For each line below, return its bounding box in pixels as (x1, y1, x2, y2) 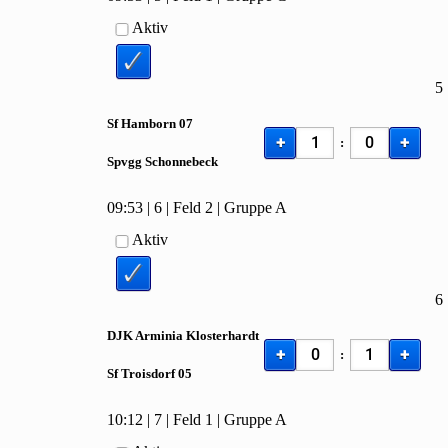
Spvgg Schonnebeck (107, 153, 219, 169)
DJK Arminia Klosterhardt (107, 327, 260, 343)
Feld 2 (173, 199, 214, 217)
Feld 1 (173, 411, 214, 429)
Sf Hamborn (107, 115, 180, 131)
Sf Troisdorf (107, 365, 179, 381)
